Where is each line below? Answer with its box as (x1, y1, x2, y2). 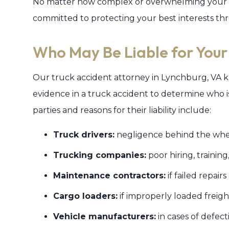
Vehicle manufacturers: (53, 212, 156, 221)
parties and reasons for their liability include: (33, 105, 211, 115)
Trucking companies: (53, 150, 146, 160)
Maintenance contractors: (53, 171, 166, 180)
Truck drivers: (53, 130, 114, 140)
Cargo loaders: (53, 191, 118, 201)
